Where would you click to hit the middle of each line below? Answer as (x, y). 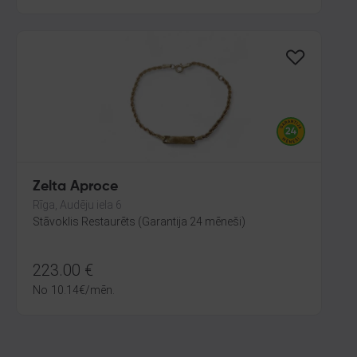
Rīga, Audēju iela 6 (77, 205)
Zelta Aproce (75, 186)
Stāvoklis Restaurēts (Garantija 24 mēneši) (139, 222)
